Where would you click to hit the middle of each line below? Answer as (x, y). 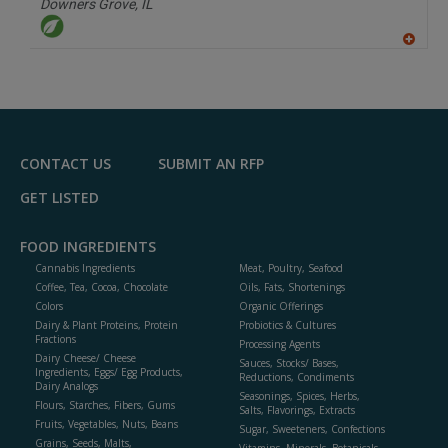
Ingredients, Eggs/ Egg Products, (109, 372)
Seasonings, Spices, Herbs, (299, 396)
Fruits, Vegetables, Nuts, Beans (106, 424)
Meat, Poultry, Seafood (291, 268)
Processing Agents (279, 344)
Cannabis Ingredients (85, 268)
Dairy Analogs (66, 386)
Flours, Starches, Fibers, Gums (105, 405)
